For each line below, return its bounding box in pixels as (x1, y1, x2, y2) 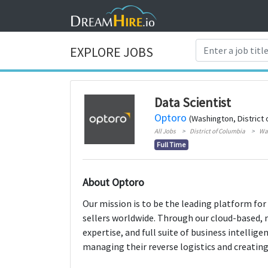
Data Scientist (154, 93, 231, 111)
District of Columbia (189, 126, 245, 135)
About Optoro (83, 175, 144, 189)
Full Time (157, 139, 186, 149)
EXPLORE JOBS (70, 44, 153, 61)
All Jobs (154, 126, 176, 135)
